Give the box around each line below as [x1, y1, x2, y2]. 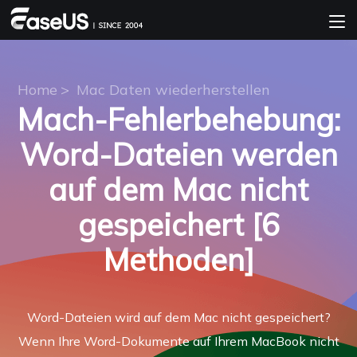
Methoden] [103, 241, 254, 279]
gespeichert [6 [77, 206, 280, 244]
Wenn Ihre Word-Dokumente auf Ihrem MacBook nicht [18, 333, 339, 349]
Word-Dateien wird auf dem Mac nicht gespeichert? [26, 309, 331, 325]
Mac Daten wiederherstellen [76, 80, 270, 99]
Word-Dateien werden [19, 135, 338, 174]
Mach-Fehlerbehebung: [17, 100, 340, 139]
